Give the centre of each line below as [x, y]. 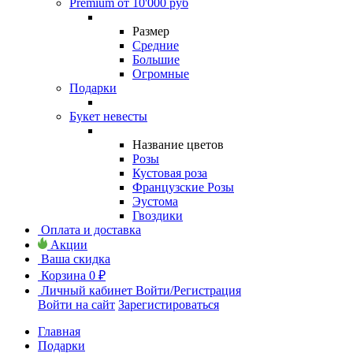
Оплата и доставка [91, 230]
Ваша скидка [76, 259]
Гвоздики [158, 216]
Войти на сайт [76, 305]
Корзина [63, 275]
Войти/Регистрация [188, 290]
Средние [156, 45]
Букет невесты [108, 116]
